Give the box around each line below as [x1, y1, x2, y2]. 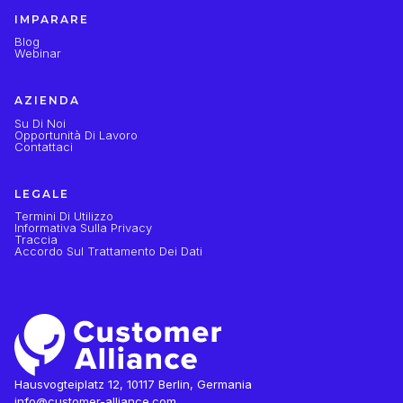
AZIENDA [14, 94, 80, 108]
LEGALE [14, 186, 69, 201]
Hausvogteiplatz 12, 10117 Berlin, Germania [14, 376, 252, 391]
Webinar [14, 46, 61, 61]
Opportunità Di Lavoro [14, 127, 138, 142]
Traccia [14, 231, 58, 246]
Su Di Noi [14, 115, 66, 130]
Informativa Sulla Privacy [14, 219, 152, 235]
